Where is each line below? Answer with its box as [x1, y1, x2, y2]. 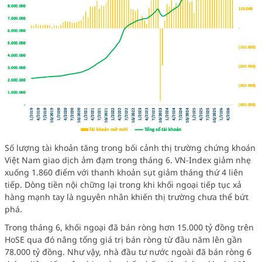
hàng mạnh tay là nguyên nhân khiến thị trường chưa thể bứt [5, 191, 249, 202]
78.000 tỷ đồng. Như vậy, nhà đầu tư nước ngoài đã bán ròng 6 [5, 246, 251, 257]
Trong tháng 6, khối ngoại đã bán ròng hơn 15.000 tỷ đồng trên [5, 221, 254, 233]
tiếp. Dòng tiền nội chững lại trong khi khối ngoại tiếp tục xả [5, 178, 242, 190]
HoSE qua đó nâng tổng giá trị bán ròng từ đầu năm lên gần [5, 233, 242, 245]
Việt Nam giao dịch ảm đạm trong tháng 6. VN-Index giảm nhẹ [5, 154, 251, 166]
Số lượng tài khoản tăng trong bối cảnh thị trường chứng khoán [5, 142, 256, 153]
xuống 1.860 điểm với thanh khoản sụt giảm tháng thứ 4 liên [5, 166, 243, 178]
